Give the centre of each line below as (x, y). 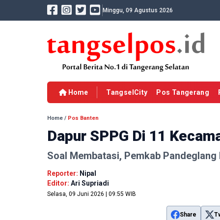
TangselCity (127, 93)
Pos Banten (83, 118)
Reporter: (63, 174)
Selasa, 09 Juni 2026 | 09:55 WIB (92, 194)
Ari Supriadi (90, 183)
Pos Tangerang (183, 93)
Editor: (59, 183)
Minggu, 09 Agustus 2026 (138, 10)
